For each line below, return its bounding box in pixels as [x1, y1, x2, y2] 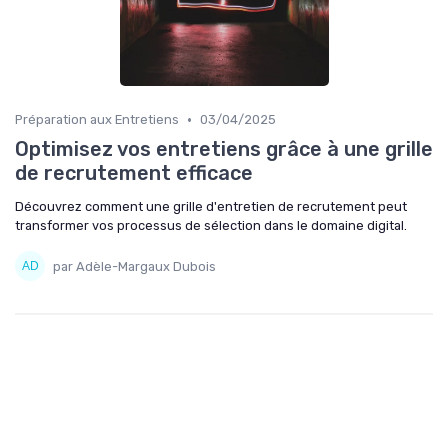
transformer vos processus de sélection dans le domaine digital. [15, 218, 407, 234]
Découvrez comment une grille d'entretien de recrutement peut [15, 199, 407, 215]
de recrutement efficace [15, 161, 253, 186]
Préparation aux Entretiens [15, 112, 179, 128]
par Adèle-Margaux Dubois [53, 258, 216, 274]
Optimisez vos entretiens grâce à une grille [15, 137, 433, 162]
